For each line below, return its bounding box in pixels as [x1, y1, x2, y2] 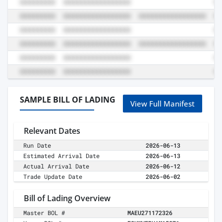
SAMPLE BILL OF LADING [20, 94, 115, 106]
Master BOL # [23, 209, 65, 217]
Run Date [23, 141, 52, 150]
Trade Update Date [23, 172, 83, 181]
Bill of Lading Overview [24, 193, 111, 204]
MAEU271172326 [127, 209, 172, 217]
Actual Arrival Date [23, 162, 90, 170]
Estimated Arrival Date [23, 152, 100, 160]
